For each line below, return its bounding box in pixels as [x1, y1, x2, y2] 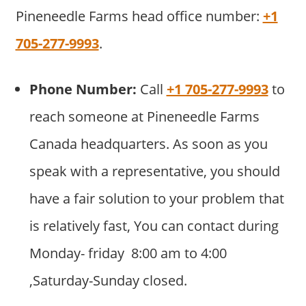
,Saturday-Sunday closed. [29, 271, 187, 290]
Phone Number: [29, 80, 137, 99]
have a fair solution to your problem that [29, 189, 284, 208]
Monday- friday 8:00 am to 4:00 [29, 244, 227, 263]
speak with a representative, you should [29, 162, 280, 181]
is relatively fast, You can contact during [29, 217, 279, 236]
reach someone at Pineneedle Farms [29, 107, 260, 126]
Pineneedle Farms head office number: [15, 7, 263, 26]
